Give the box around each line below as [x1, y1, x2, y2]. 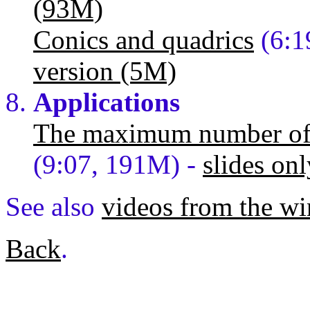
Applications [33, 87, 180, 118]
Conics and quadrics [33, 25, 254, 55]
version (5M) [33, 56, 176, 86]
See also [6, 192, 102, 222]
